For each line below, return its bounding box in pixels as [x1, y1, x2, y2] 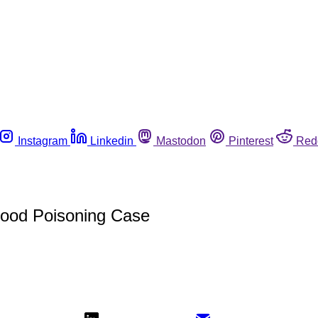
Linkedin [90, 134, 133, 147]
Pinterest [229, 134, 273, 147]
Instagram [18, 134, 67, 147]
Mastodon [156, 134, 206, 147]
